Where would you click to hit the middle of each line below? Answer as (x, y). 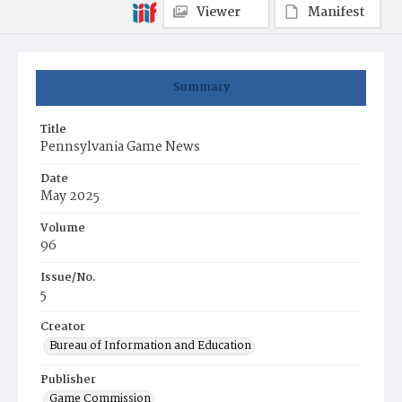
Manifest (336, 13)
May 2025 (70, 197)
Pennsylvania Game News (120, 147)
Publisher (68, 380)
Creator (63, 327)
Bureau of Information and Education (150, 346)
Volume (63, 228)
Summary (201, 87)
